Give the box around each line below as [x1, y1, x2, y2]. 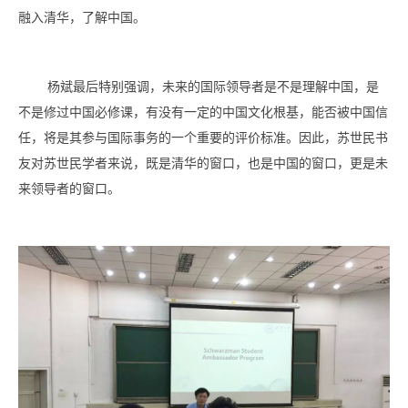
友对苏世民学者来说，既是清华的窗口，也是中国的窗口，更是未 [18, 157, 388, 171]
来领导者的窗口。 [18, 182, 120, 197]
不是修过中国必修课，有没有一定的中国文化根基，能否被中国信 [18, 106, 388, 120]
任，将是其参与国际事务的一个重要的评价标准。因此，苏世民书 [18, 131, 388, 146]
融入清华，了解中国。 [18, 11, 146, 25]
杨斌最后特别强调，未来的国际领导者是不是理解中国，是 [47, 80, 379, 95]
